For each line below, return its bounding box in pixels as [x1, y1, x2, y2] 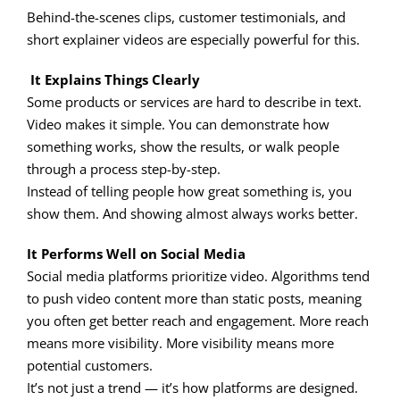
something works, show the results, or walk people [27, 137, 339, 155]
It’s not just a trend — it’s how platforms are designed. [27, 378, 358, 396]
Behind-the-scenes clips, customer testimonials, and [27, 7, 346, 26]
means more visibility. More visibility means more [27, 333, 334, 352]
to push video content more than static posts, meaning [27, 288, 362, 307]
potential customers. [27, 355, 153, 374]
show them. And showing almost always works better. [27, 204, 358, 222]
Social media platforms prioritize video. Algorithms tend [27, 266, 370, 285]
